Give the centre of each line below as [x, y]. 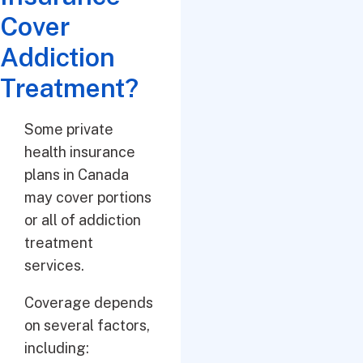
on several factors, [87, 325]
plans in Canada [77, 175]
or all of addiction [83, 220]
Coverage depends [89, 303]
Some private [69, 129]
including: [57, 348]
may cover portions [88, 197]
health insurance [80, 152]
